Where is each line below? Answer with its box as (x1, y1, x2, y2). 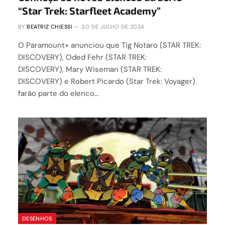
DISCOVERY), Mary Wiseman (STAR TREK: (18, 64, 162, 75)
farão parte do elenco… (18, 88, 98, 99)
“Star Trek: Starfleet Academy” (18, 5, 161, 17)
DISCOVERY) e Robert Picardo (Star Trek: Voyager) (18, 76, 195, 87)
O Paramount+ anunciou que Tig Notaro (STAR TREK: (18, 40, 201, 51)
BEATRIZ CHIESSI (27, 23, 72, 31)
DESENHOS (22, 214, 52, 222)
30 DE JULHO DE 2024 (81, 23, 145, 31)
